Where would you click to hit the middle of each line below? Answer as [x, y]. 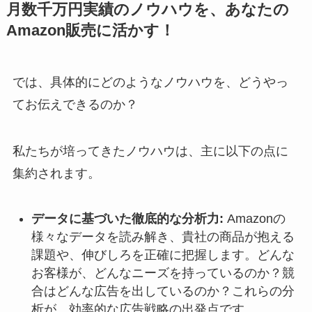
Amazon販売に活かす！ [90, 30]
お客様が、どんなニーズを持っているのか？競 [163, 273]
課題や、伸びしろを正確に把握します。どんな [163, 255]
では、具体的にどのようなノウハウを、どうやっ [150, 82]
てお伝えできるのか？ [75, 104]
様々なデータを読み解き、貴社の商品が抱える [163, 237]
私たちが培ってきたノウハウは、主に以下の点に [150, 151]
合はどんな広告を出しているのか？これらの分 [163, 291]
